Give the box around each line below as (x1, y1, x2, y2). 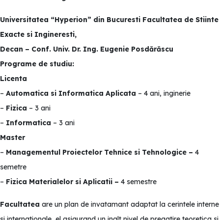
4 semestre (121, 177, 157, 186)
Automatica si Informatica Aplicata (6, 89, 138, 98)
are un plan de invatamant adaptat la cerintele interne (40, 200, 219, 209)
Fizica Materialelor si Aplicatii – (6, 177, 121, 186)
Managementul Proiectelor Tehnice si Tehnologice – (6, 148, 195, 157)
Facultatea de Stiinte (142, 15, 219, 24)
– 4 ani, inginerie (138, 89, 191, 98)
